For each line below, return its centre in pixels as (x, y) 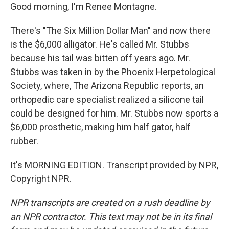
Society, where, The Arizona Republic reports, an (107, 86)
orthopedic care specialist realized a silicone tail (107, 99)
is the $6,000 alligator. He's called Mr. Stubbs (100, 44)
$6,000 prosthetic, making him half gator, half (100, 127)
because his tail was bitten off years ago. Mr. (100, 58)
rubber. (24, 141)
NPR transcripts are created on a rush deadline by (110, 203)
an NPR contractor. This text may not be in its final (111, 216)
